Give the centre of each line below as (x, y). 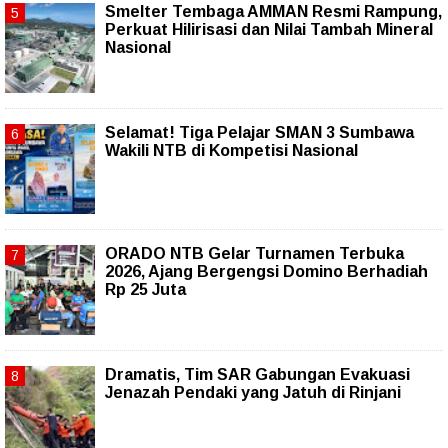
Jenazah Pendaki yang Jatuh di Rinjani (253, 392)
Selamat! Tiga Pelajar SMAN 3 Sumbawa (259, 132)
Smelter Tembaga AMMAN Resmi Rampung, (273, 11)
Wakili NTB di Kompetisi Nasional (231, 150)
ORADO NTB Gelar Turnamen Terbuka (254, 253)
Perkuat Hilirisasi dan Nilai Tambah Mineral (269, 29)
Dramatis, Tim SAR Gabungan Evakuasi (257, 374)
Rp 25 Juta (145, 289)
